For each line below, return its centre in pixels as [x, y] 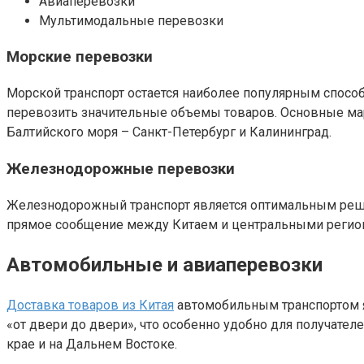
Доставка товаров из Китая [90, 305]
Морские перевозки [80, 57]
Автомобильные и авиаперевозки [165, 265]
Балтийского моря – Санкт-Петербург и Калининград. [169, 132]
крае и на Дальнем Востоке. [92, 344]
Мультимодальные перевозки [131, 20]
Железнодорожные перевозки [121, 169]
